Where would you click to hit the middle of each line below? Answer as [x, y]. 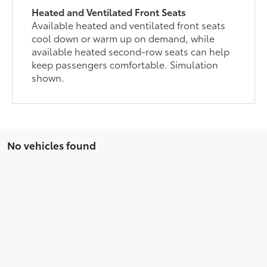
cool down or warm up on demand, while [123, 38]
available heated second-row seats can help [131, 51]
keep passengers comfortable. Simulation [125, 64]
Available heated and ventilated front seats [129, 25]
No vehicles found [52, 145]
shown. [48, 77]
